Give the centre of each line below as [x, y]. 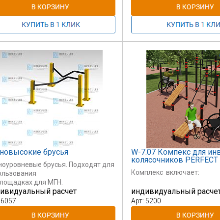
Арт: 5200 [146, 201]
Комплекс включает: [165, 172]
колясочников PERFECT [175, 160]
